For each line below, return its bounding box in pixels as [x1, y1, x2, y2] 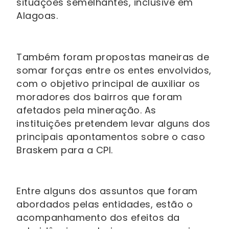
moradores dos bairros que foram [16, 90, 182, 103]
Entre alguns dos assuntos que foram [16, 185, 198, 198]
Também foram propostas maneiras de [16, 50, 209, 63]
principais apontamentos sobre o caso [16, 130, 205, 143]
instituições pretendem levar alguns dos [16, 117, 211, 130]
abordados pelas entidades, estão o [16, 198, 193, 211]
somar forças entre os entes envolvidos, [16, 63, 212, 77]
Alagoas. [16, 9, 58, 22]
